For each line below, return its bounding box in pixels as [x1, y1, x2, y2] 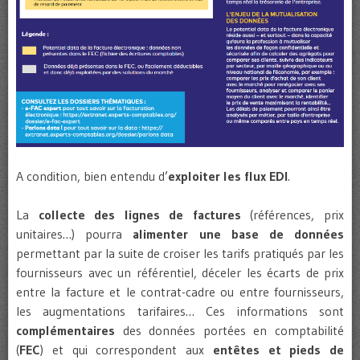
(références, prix [240, 207, 345, 223]
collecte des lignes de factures [38, 207, 241, 223]
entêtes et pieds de [212, 342, 344, 358]
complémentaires [16, 322, 115, 339]
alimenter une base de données [133, 226, 345, 243]
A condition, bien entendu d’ [16, 168, 168, 185]
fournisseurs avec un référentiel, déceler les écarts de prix [16, 264, 344, 281]
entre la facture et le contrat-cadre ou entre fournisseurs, [16, 284, 344, 301]
